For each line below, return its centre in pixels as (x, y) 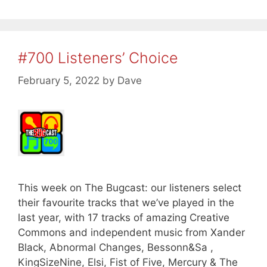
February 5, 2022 (59, 81)
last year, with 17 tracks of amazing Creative (124, 217)
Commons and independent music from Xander (131, 232)
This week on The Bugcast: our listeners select (130, 187)
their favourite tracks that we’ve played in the (126, 202)
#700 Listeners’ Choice (98, 58)
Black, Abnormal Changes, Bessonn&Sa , (116, 247)
